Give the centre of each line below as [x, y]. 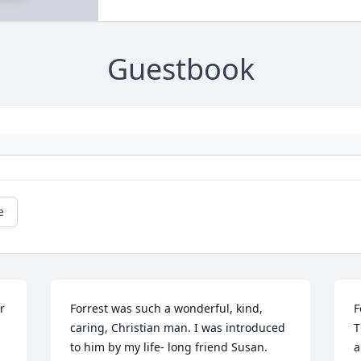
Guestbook [180, 69]
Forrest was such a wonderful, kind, [167, 309]
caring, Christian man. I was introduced [178, 328]
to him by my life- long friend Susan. [169, 347]
